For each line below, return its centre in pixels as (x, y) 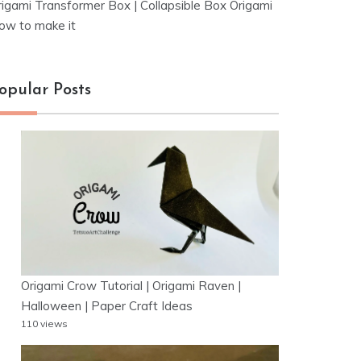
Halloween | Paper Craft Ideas (107, 306)
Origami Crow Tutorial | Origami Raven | (131, 286)
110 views (44, 324)
